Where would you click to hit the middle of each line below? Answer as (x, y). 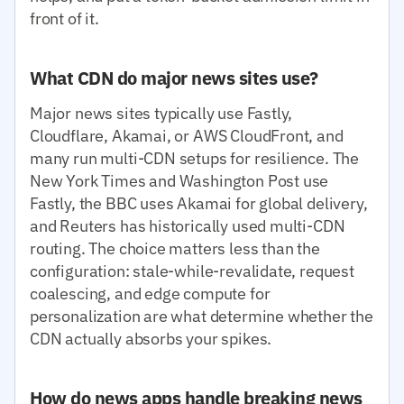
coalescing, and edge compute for (150, 293)
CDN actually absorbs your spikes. (151, 338)
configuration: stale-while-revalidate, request (192, 271)
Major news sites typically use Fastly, (161, 113)
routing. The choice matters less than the (175, 248)
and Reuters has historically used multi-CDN (188, 225)
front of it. (64, 18)
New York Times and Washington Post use (179, 180)
